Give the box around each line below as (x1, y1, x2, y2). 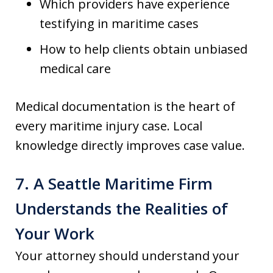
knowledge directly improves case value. (15, 136, 245, 154)
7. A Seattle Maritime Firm (15, 172, 213, 194)
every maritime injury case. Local (15, 117, 202, 134)
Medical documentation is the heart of (15, 97, 235, 115)
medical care (40, 60, 111, 77)
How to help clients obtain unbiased (40, 40, 247, 57)
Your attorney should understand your (15, 247, 239, 264)
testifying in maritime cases (40, 15, 199, 32)
